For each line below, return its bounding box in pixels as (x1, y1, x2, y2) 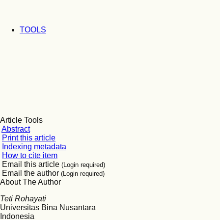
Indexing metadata (2, 142, 66, 151)
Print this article (2, 134, 55, 142)
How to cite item (2, 151, 57, 160)
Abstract (1, 125, 30, 133)
